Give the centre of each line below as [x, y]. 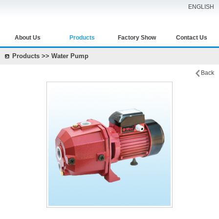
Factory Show [137, 38]
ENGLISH [201, 7]
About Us [27, 38]
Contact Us [192, 38]
